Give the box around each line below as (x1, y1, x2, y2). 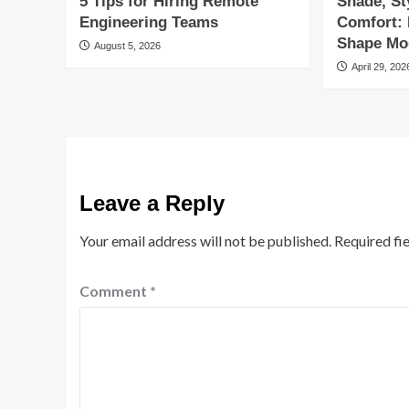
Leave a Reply (79, 191, 225, 215)
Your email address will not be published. (79, 232, 331, 249)
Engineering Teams (79, 14, 218, 31)
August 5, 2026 (94, 40, 161, 51)
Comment (79, 282, 150, 299)
